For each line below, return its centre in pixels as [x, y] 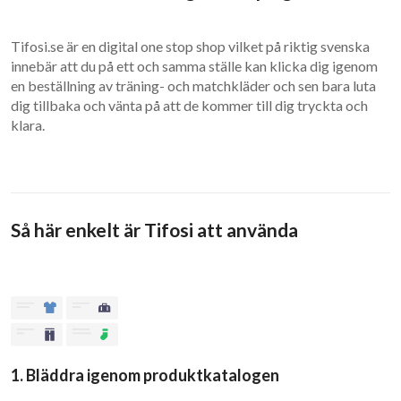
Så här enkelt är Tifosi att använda [154, 230]
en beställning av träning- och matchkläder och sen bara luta [193, 85]
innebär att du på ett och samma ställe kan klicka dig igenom [194, 66]
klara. [28, 125]
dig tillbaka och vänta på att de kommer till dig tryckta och [189, 105]
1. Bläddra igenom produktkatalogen [145, 375]
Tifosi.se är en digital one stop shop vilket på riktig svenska [190, 46]
